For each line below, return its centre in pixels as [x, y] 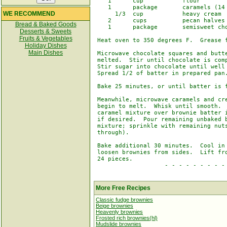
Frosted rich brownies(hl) [127, 218]
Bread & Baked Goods [46, 24]
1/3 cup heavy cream [158, 14]
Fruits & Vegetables [46, 39]
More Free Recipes [123, 188]
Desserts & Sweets [46, 31]
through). [111, 133]
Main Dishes [46, 53]
